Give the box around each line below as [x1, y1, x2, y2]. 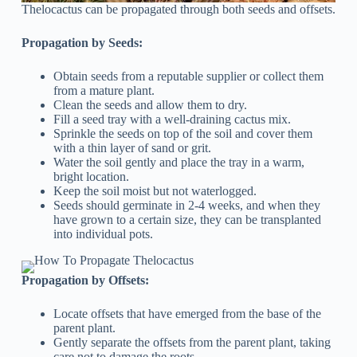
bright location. [53, 170, 129, 184]
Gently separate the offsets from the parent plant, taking [53, 335, 331, 350]
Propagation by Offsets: [21, 273, 149, 288]
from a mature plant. [53, 84, 155, 98]
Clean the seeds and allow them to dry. [53, 98, 247, 112]
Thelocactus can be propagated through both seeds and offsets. [21, 2, 335, 17]
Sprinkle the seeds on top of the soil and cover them [53, 127, 312, 141]
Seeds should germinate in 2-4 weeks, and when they [53, 198, 320, 213]
